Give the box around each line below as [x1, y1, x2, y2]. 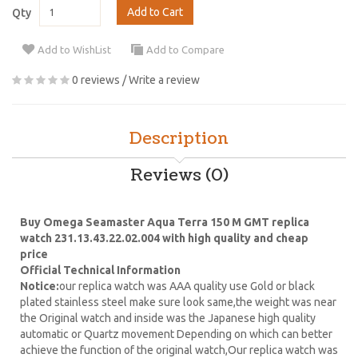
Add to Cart [127, 5, 183, 18]
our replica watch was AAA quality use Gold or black [59, 279, 315, 292]
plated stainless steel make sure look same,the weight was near [20, 295, 336, 308]
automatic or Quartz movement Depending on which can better [20, 327, 332, 340]
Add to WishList [38, 44, 111, 56]
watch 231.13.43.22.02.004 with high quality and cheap [20, 231, 308, 245]
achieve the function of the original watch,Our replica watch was [20, 343, 338, 356]
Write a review [129, 73, 200, 86]
